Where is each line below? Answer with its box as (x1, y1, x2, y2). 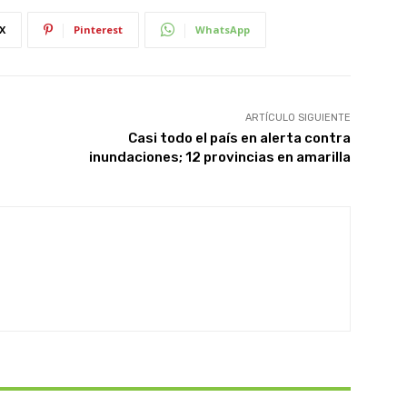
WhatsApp (195, 22, 250, 36)
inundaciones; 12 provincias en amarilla (88, 148, 351, 165)
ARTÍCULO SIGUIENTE (244, 111, 351, 124)
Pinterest (74, 22, 123, 36)
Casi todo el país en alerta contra (127, 129, 351, 146)
